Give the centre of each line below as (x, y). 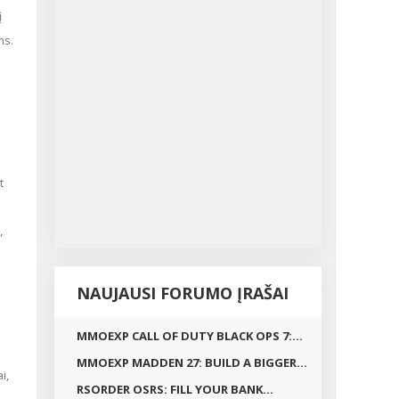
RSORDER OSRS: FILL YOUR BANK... (175, 389)
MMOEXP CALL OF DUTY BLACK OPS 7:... (190, 336)
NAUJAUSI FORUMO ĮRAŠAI (183, 293)
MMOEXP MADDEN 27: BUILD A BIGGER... (192, 362)
